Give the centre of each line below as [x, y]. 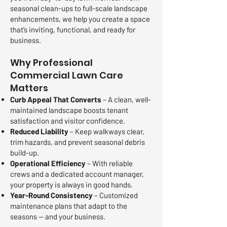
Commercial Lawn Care [67, 75]
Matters [29, 88]
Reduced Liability [39, 131]
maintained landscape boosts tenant [69, 110]
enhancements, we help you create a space [80, 19]
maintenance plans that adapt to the [69, 206]
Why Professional [51, 63]
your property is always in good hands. [71, 184]
